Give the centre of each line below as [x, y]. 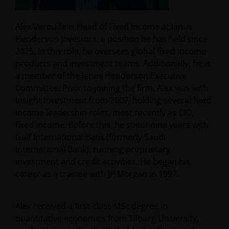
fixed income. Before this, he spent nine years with [112, 125]
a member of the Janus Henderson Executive [101, 76]
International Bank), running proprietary [93, 149]
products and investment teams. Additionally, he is [113, 63]
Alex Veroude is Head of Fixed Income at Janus [104, 27]
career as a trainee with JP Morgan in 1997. [97, 174]
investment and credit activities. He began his [103, 162]
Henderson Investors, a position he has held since [111, 39]
